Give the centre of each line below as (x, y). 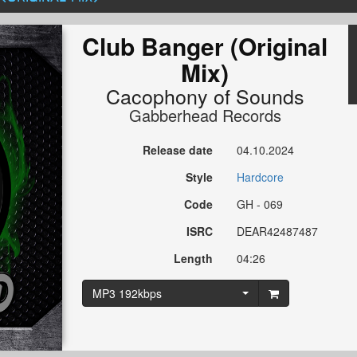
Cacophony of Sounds (205, 96)
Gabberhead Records (205, 116)
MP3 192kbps (127, 294)
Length (194, 259)
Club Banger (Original (205, 46)
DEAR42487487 (278, 231)
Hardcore (261, 177)
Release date (178, 150)
